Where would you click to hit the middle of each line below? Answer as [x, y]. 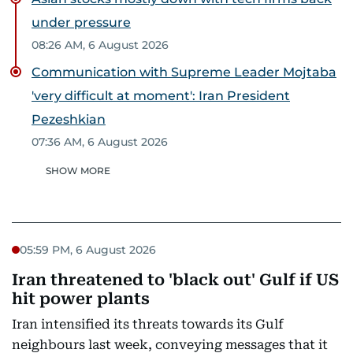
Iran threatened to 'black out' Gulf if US [175, 280]
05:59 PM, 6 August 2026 [88, 249]
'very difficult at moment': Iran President [161, 96]
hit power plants [81, 299]
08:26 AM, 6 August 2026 [100, 45]
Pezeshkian [69, 119]
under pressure [81, 22]
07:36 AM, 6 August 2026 [100, 142]
